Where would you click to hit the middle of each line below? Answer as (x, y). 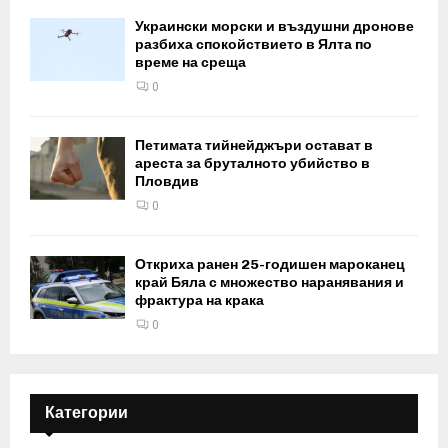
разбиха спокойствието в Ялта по (253, 45)
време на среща (190, 63)
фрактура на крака (199, 301)
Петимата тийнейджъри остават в (254, 146)
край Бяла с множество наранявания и (269, 283)
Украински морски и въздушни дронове (274, 27)
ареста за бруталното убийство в (252, 164)
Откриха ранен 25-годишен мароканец (270, 265)
